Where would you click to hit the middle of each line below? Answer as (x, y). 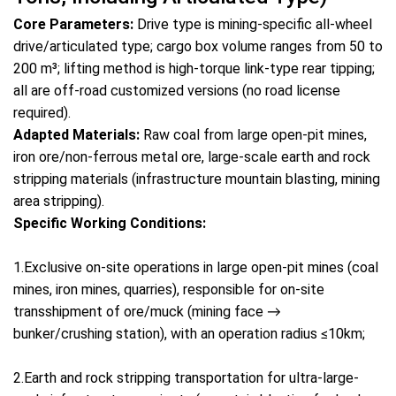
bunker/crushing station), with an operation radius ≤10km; (189, 334)
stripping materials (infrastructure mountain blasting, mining (197, 179)
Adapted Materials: (76, 135)
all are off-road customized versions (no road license (177, 91)
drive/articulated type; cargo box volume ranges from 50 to (198, 46)
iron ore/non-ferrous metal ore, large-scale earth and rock (192, 157)
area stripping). (59, 201)
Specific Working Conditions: (110, 223)
